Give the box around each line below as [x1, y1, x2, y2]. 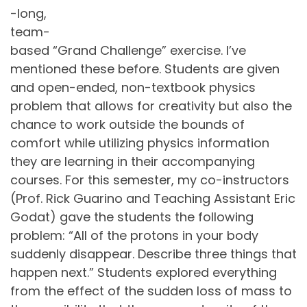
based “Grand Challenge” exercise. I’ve [10, 42, 246, 60]
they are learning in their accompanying [10, 153, 255, 171]
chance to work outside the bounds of [10, 116, 245, 134]
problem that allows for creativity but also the [10, 97, 292, 115]
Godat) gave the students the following [10, 208, 254, 226]
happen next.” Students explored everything [10, 264, 277, 282]
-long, [10, 5, 47, 23]
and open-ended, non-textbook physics [10, 79, 256, 97]
